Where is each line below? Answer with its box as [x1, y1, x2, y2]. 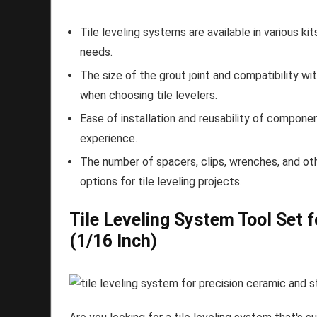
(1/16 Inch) [69, 230, 157, 251]
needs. [80, 45, 113, 59]
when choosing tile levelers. [80, 88, 217, 102]
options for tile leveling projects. [80, 174, 242, 188]
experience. [80, 131, 137, 145]
